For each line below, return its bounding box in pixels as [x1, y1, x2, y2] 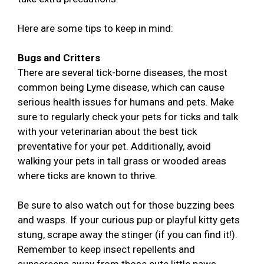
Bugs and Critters [18, 52, 100, 64]
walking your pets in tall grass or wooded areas [18, 155, 226, 167]
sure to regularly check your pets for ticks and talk [18, 111, 238, 123]
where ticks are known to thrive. [18, 170, 160, 182]
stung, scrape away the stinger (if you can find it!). [18, 229, 237, 241]
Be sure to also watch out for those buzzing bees [18, 199, 235, 212]
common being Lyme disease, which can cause [18, 81, 225, 94]
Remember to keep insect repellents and [18, 243, 195, 256]
